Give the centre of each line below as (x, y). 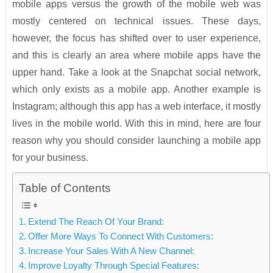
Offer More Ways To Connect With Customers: (120, 236)
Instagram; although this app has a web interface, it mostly (136, 107)
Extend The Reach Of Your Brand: (96, 222)
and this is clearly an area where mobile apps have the (136, 55)
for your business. (50, 158)
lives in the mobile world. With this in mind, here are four (136, 124)
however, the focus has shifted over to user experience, (136, 38)
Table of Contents (65, 188)
